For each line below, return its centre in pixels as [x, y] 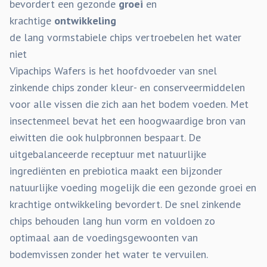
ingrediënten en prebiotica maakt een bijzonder [116, 171]
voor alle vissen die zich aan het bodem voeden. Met [129, 104]
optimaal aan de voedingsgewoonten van [104, 237]
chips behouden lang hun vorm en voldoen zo [112, 221]
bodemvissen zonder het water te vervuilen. [109, 254]
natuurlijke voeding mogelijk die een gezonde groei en [133, 187]
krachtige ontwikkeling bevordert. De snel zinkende [125, 204]
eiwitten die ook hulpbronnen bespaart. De [105, 137]
